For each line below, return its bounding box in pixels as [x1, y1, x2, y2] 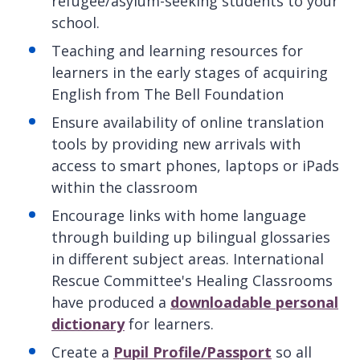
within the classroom [51, 177, 198, 197]
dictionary [51, 313, 125, 333]
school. [51, 12, 100, 32]
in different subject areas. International [51, 248, 324, 268]
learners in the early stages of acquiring [51, 62, 328, 82]
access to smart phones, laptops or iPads [51, 155, 339, 175]
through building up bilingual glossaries [51, 227, 330, 247]
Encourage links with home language [51, 205, 306, 225]
